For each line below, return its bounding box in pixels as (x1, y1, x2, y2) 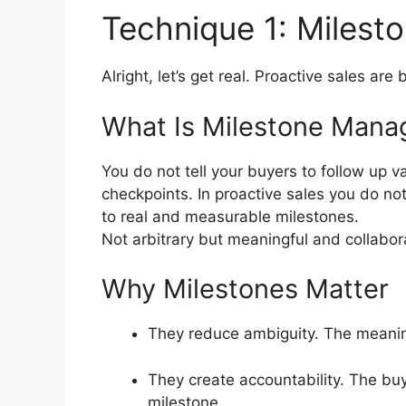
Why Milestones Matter (101, 273, 389, 305)
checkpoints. (101, 184, 193, 203)
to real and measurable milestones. (101, 207, 359, 226)
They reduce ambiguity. (148, 324, 324, 343)
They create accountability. (148, 370, 349, 389)
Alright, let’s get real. (101, 67, 255, 86)
